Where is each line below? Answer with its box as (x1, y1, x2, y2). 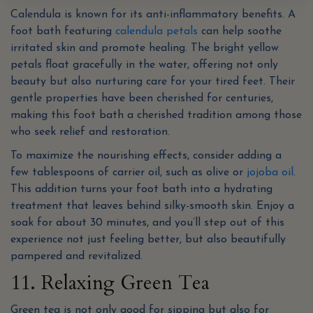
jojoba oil (247, 167, 293, 179)
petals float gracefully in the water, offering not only (10, 59, 278, 71)
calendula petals (115, 26, 198, 38)
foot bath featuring (10, 26, 115, 38)
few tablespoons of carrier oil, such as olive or (10, 167, 247, 179)
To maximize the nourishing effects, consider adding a (10, 150, 282, 162)
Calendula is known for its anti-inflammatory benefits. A (10, 9, 296, 21)
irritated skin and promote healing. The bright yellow (10, 43, 279, 54)
